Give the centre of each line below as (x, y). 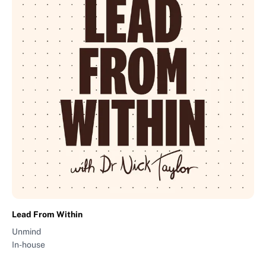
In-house (28, 244)
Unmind (26, 231)
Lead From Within (47, 214)
